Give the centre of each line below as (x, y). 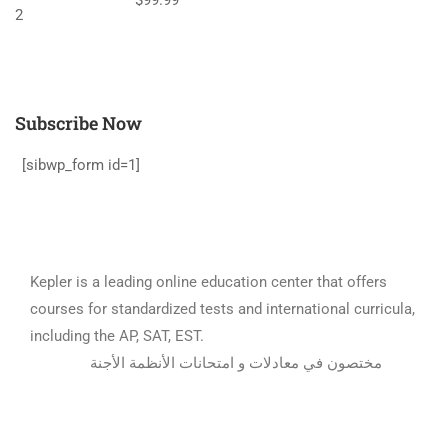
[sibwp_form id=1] (81, 164)
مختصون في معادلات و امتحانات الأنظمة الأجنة (236, 362)
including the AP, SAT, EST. (223, 335)
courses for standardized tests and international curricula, (222, 308)
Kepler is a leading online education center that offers (208, 281)
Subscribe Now (78, 122)
